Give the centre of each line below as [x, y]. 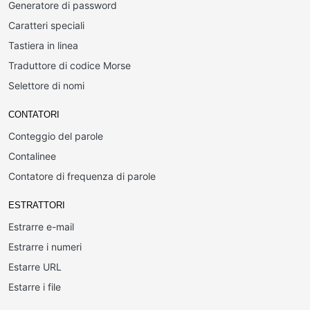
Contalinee [32, 156]
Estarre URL [35, 267]
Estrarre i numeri [45, 247]
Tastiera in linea [43, 45]
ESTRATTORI [37, 205]
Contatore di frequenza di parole [82, 176]
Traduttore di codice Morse [70, 65]
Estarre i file [35, 287]
